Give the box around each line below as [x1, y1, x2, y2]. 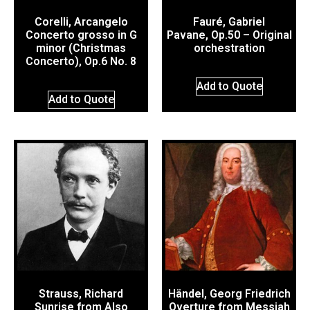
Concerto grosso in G [25, 28, 137, 42]
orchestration [193, 42, 265, 55]
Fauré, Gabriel [193, 15, 265, 29]
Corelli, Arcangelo [34, 15, 128, 29]
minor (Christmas [36, 42, 126, 55]
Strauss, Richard [39, 287, 123, 301]
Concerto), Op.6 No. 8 [26, 55, 136, 69]
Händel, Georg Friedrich [167, 287, 291, 301]
